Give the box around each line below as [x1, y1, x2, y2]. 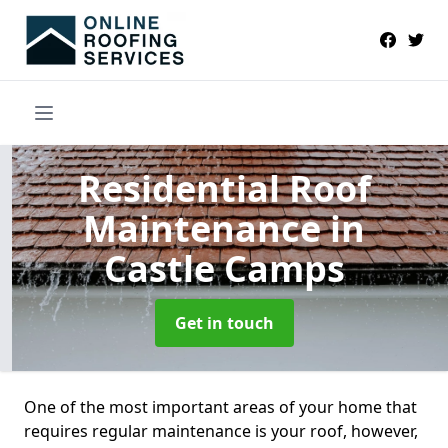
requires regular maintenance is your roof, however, [24, 419, 418, 442]
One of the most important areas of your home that [24, 395, 417, 418]
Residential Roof [77, 163, 371, 213]
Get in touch [174, 311, 274, 334]
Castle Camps [103, 243, 345, 293]
